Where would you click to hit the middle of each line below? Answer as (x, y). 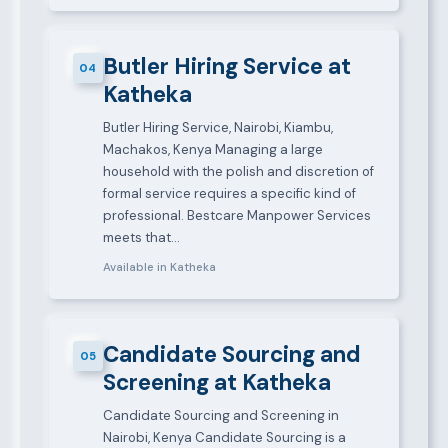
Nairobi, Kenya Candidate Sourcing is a (224, 437)
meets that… (141, 237)
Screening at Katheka (216, 382)
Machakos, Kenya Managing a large (212, 149)
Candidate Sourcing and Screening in (220, 415)
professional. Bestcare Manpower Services (236, 215)
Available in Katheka (159, 267)
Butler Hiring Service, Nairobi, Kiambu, (217, 127)
